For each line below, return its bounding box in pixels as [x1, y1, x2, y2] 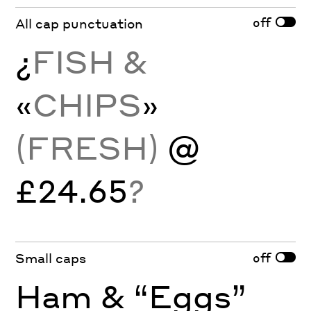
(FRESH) [15, 126, 168, 167]
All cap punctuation [15, 15, 144, 31]
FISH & [32, 40, 148, 81]
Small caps [15, 250, 87, 267]
